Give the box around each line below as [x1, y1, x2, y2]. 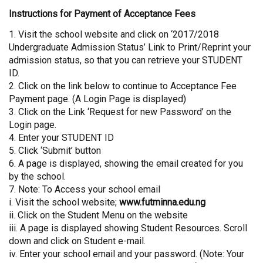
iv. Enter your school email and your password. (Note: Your [9, 248, 244, 260]
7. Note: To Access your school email [9, 184, 160, 195]
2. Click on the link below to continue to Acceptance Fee [9, 80, 237, 92]
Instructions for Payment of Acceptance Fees [9, 8, 195, 19]
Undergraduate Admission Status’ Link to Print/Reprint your [9, 42, 251, 53]
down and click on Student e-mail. [9, 235, 146, 247]
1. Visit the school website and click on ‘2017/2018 [9, 29, 219, 41]
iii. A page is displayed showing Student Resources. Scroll [9, 222, 247, 234]
